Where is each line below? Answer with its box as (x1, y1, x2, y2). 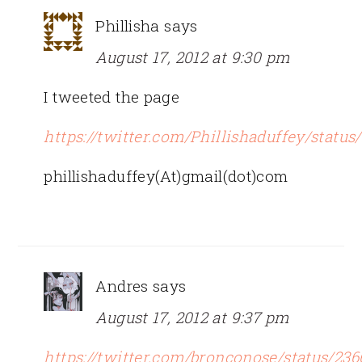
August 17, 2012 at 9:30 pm (95, 46, 290, 67)
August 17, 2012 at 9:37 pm (95, 306, 289, 327)
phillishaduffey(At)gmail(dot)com (44, 165, 288, 186)
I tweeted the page (44, 86, 180, 107)
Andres (95, 275, 149, 296)
